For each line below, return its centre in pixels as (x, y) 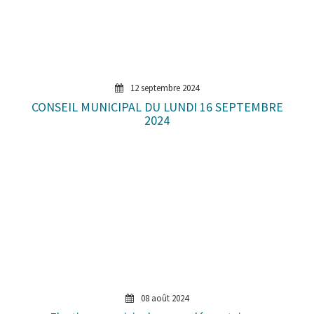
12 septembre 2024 (164, 88)
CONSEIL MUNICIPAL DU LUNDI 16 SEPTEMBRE (157, 107)
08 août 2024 (164, 298)
